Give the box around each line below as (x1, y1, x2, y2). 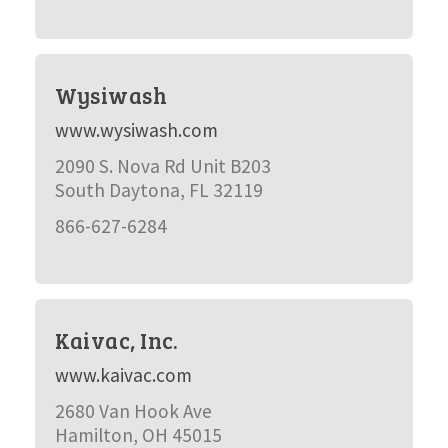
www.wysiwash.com (54, 118, 218, 142)
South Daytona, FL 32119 (54, 178, 263, 202)
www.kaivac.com (54, 363, 192, 387)
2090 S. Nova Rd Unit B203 (54, 154, 271, 178)
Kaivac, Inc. (54, 325, 179, 355)
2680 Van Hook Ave (54, 399, 212, 423)
